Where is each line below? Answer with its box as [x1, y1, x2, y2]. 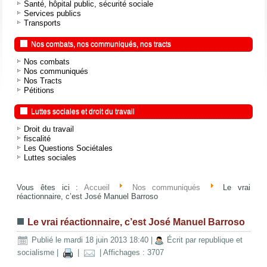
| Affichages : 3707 [97, 248, 164, 257]
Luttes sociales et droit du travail [31, 107, 135, 116]
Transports [24, 18, 61, 28]
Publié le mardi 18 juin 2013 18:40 [32, 235, 149, 245]
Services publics [24, 9, 82, 18]
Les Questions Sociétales [24, 144, 113, 153]
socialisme [17, 248, 55, 257]
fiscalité [24, 134, 51, 144]
